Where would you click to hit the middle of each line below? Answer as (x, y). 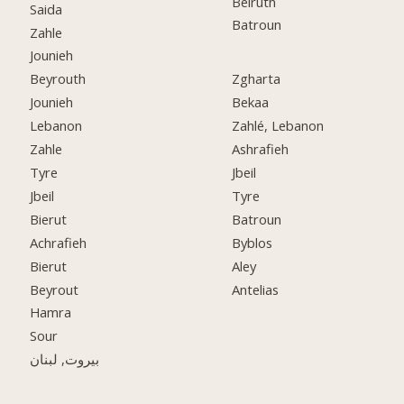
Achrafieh (59, 242)
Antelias (256, 289)
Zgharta (257, 79)
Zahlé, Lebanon (278, 126)
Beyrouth (58, 79)
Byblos (252, 242)
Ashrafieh (261, 149)
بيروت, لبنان (65, 359)
